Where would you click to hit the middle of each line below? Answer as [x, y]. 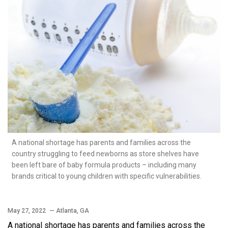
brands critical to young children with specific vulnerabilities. [107, 176]
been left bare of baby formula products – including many [104, 165]
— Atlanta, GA [69, 210]
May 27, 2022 [27, 210]
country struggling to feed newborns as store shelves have [105, 153]
